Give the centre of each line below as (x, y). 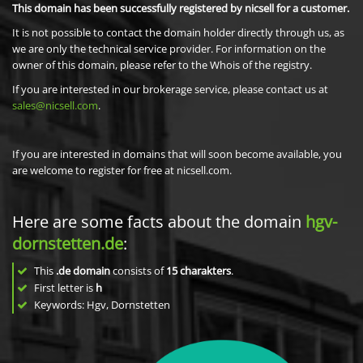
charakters (205, 271)
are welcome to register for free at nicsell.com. (122, 170)
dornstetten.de (68, 243)
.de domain (83, 271)
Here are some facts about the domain (159, 222)
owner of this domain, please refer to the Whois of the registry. (162, 65)
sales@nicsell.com (55, 105)
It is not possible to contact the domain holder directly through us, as (178, 32)
